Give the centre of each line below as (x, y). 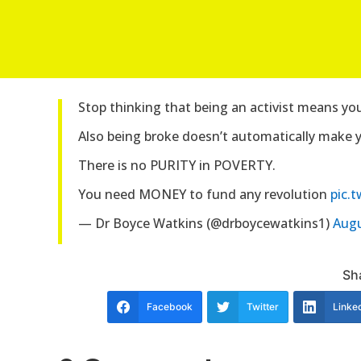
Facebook (170, 307)
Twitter (263, 307)
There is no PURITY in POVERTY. (177, 165)
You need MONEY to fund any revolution (204, 194)
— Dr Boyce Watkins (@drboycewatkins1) (205, 223)
